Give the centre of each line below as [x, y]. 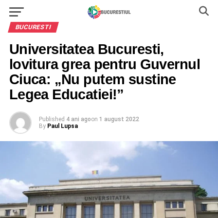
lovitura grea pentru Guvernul [104, 64]
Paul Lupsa [62, 126]
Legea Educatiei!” [66, 94]
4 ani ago [78, 119]
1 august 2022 [119, 119]
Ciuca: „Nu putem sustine [92, 79]
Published [52, 119]
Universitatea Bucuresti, [86, 49]
